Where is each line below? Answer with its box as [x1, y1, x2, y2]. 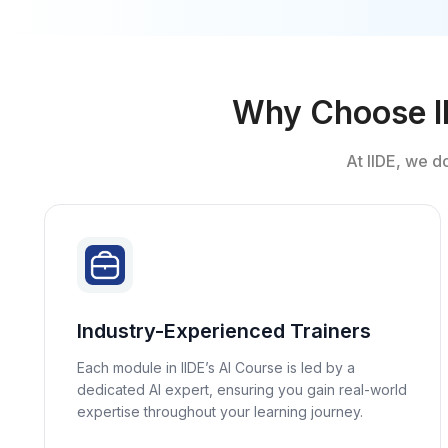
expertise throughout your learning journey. [77, 403, 363, 420]
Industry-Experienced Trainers [77, 319, 371, 343]
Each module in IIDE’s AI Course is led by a [77, 359, 355, 376]
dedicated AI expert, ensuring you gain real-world [77, 381, 407, 398]
